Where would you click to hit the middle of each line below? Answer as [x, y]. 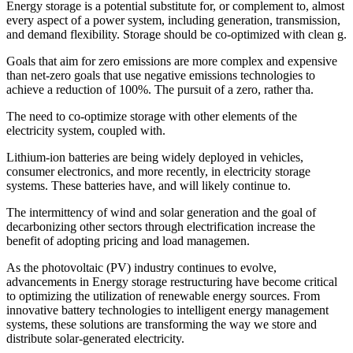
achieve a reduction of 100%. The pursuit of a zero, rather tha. [160, 89]
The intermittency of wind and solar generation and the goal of [161, 212]
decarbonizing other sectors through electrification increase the [161, 227]
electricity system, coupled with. [86, 130]
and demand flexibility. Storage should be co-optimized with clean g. [176, 34]
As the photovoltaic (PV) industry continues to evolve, [141, 268]
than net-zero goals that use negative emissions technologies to [161, 75]
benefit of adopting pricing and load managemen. [128, 241]
